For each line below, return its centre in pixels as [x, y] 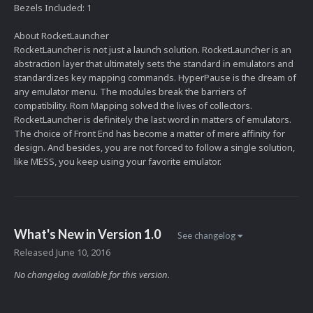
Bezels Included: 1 [53, 8]
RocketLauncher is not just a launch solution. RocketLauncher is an [153, 50]
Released [35, 253]
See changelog [208, 236]
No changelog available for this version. [92, 275]
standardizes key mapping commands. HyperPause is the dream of [155, 78]
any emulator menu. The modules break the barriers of [130, 92]
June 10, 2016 [83, 253]
